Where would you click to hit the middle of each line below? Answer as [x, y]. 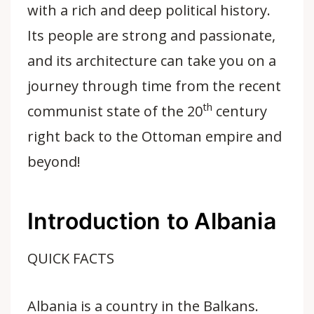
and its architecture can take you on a [152, 60]
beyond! [54, 161]
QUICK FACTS [70, 258]
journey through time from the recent [154, 86]
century [240, 111]
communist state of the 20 [115, 111]
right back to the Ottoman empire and [155, 136]
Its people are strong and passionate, [151, 35]
